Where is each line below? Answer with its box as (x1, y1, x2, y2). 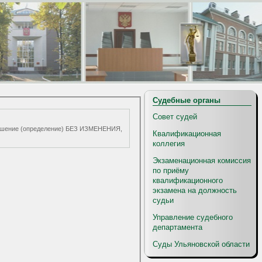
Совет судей (153, 112, 197, 121)
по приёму (153, 166, 189, 175)
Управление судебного (153, 213, 233, 222)
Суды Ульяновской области (153, 240, 250, 249)
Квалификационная (153, 129, 221, 138)
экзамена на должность (153, 186, 237, 195)
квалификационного (153, 176, 223, 185)
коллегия (153, 139, 185, 148)
